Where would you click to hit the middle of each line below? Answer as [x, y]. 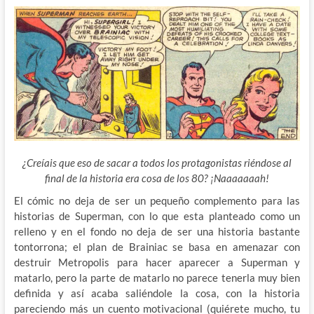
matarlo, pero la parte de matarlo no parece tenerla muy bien [157, 277]
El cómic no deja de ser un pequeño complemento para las [157, 200]
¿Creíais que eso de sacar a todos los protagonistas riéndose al [157, 162]
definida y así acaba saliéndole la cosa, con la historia [157, 293]
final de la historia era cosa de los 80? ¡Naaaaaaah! [157, 178]
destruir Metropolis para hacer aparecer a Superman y [157, 262]
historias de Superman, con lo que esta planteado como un [157, 216]
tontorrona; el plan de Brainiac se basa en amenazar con [157, 246]
